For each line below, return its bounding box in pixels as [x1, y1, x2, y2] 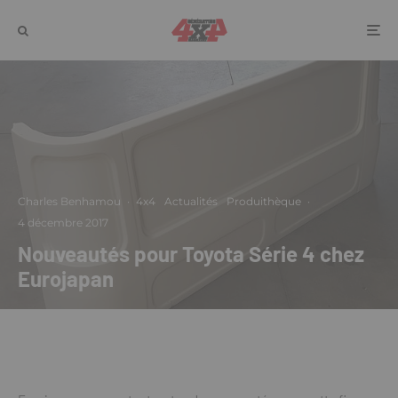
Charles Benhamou [18, 195, 121, 208]
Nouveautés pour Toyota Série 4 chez [18, 241, 364, 267]
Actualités [164, 195, 218, 208]
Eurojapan [18, 266, 114, 291]
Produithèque [227, 195, 301, 208]
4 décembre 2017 [18, 216, 108, 229]
